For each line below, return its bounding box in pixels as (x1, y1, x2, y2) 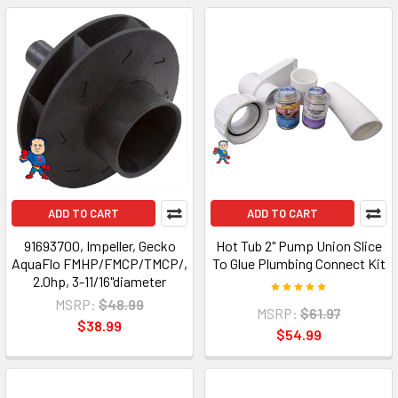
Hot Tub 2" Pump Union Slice (215, 237, 382, 254)
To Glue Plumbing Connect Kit (211, 255, 386, 272)
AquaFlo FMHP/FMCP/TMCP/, (12, 255, 187, 272)
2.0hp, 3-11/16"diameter (33, 273, 166, 290)
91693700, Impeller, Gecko (23, 237, 176, 254)
